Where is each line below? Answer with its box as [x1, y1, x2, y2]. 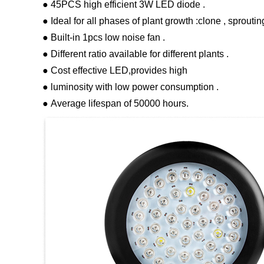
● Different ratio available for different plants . [42, 49, 229, 60]
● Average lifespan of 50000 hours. [42, 98, 189, 109]
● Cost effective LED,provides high [42, 65, 187, 76]
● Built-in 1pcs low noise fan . [42, 32, 165, 43]
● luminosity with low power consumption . [42, 82, 219, 93]
